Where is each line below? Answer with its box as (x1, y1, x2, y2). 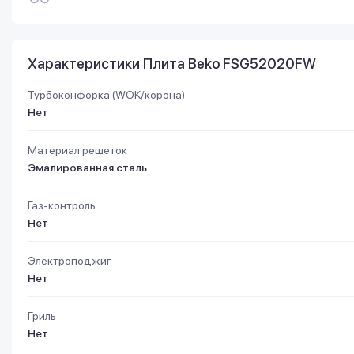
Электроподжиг (28, 254, 111, 267)
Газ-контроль (28, 199, 96, 212)
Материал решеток (28, 144, 127, 156)
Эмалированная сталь (28, 161, 147, 174)
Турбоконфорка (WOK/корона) (28, 88, 185, 101)
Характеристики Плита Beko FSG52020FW (28, 55, 316, 72)
